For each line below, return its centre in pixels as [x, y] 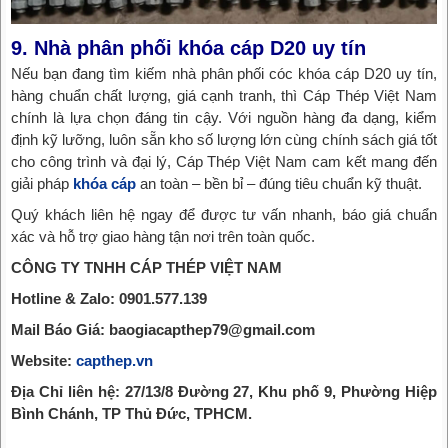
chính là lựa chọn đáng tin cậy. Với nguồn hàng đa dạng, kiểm [224, 117]
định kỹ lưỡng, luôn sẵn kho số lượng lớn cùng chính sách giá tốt [224, 139]
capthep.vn [114, 360]
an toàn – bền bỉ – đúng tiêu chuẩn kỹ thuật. [281, 183]
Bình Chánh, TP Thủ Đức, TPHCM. [131, 413]
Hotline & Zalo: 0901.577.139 [109, 298]
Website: [43, 360]
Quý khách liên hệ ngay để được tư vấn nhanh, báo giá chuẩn [224, 214]
